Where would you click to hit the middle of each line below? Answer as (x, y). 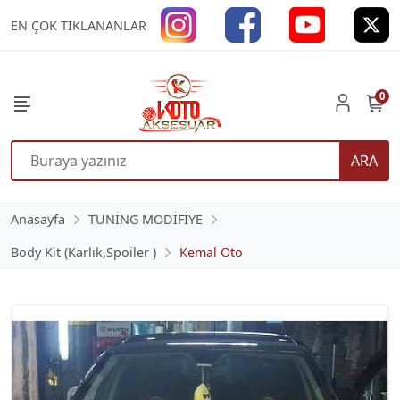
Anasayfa (38, 219)
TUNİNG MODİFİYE (146, 219)
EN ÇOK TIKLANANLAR (79, 25)
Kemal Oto (211, 252)
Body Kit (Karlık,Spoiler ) (83, 252)
